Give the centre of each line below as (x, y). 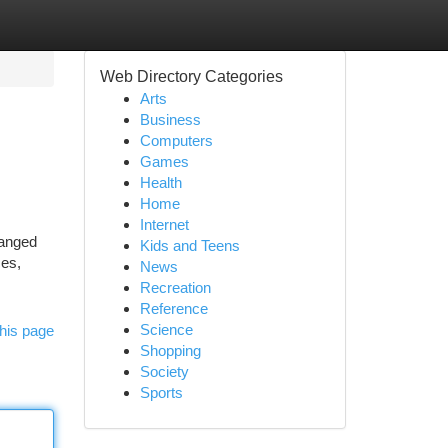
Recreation (175, 287)
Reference (173, 308)
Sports (161, 392)
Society (164, 371)
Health (160, 182)
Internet (164, 224)
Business (170, 119)
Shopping (170, 350)
